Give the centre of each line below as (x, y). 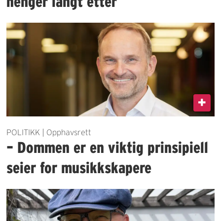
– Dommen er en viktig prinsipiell (108, 147)
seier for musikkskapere (79, 168)
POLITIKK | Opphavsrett (49, 132)
